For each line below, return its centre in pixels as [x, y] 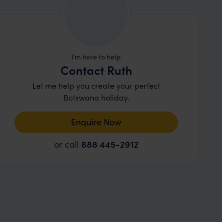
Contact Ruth [96, 70]
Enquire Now [96, 122]
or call [67, 144]
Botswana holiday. [96, 97]
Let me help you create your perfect [96, 85]
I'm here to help [96, 56]
